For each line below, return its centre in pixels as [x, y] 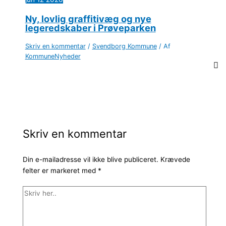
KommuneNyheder [53, 56]
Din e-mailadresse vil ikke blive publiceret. [90, 159]
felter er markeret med [60, 170]
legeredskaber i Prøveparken [90, 27]
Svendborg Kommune [124, 46]
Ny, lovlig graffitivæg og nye [88, 18]
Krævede [175, 159]
